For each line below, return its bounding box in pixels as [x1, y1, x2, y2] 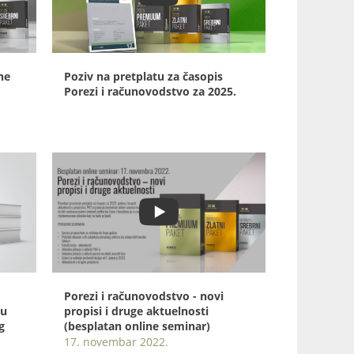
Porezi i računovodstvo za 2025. [64, 83, 236, 99]
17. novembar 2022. [64, 333, 168, 349]
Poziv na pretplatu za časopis [64, 68, 223, 84]
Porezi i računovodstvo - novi [64, 288, 224, 303]
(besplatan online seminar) [64, 318, 210, 333]
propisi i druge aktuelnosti [64, 303, 209, 318]
